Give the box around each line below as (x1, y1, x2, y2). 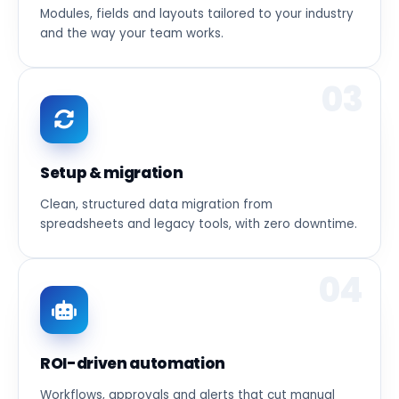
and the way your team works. (40, 24, 224, 42)
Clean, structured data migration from (40, 195, 273, 213)
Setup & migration (40, 161, 183, 183)
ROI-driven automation (40, 352, 225, 374)
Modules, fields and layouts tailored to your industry (40, 4, 354, 22)
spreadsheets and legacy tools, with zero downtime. (40, 215, 357, 232)
